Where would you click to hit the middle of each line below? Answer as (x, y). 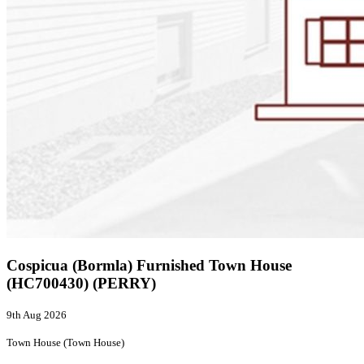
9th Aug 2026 (37, 315)
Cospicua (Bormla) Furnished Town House (149, 265)
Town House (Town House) (65, 343)
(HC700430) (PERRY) (81, 283)
